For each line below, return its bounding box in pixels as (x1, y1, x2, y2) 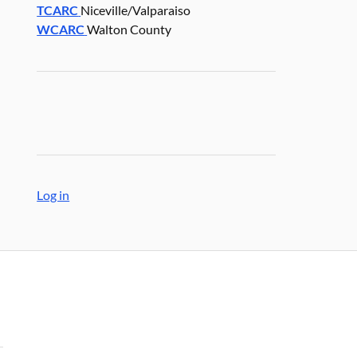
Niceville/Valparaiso (80, 2, 191, 18)
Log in (37, 187, 70, 203)
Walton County (87, 22, 172, 37)
